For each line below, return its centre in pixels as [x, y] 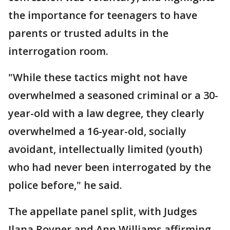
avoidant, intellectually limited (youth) [105, 149]
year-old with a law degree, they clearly [106, 113]
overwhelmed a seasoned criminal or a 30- [113, 95]
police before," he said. [65, 185]
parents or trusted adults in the [88, 33]
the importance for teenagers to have [103, 15]
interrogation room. [58, 51]
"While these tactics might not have [98, 78]
